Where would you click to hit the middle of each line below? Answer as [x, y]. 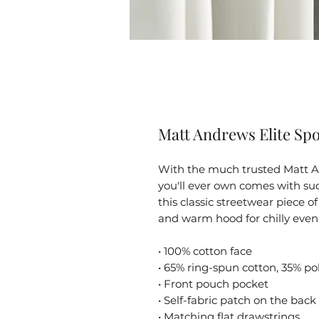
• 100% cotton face [205, 251]
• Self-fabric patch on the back [237, 300]
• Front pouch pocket [213, 283]
